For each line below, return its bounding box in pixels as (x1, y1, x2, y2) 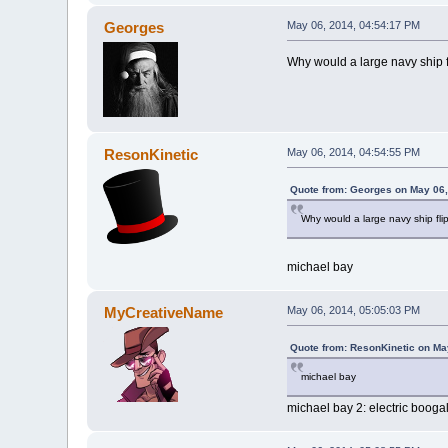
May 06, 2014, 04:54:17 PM (286, 18, 420, 31)
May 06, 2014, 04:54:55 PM (286, 145, 420, 158)
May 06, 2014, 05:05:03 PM (286, 303, 420, 316)
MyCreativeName (103, 303, 223, 321)
